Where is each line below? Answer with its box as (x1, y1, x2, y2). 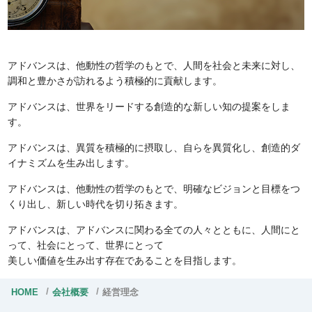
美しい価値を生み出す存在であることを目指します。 (8, 255, 242, 266)
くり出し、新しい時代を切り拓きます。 (8, 198, 184, 210)
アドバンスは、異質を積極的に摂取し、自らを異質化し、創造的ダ (8, 142, 301, 153)
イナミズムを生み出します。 (8, 157, 135, 169)
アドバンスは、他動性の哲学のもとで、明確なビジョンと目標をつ (8, 183, 301, 194)
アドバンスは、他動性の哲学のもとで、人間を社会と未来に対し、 (8, 60, 301, 71)
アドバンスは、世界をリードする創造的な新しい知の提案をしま (8, 101, 291, 112)
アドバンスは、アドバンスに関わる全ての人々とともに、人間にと (8, 224, 301, 235)
